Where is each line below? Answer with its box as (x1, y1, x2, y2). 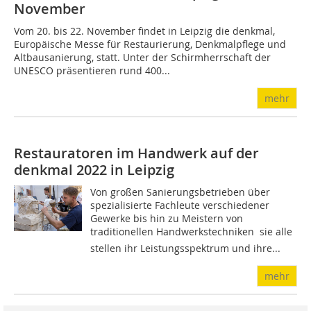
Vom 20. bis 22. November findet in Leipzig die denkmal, (14, 24, 275, 38)
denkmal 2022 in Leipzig (14, 160, 174, 180)
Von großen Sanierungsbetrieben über (90, 185, 271, 199)
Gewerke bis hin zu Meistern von (90, 212, 244, 226)
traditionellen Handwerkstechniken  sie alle (90, 225, 293, 239)
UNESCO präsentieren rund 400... (14, 64, 170, 78)
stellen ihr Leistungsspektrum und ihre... (90, 242, 281, 255)
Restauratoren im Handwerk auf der (14, 144, 259, 163)
